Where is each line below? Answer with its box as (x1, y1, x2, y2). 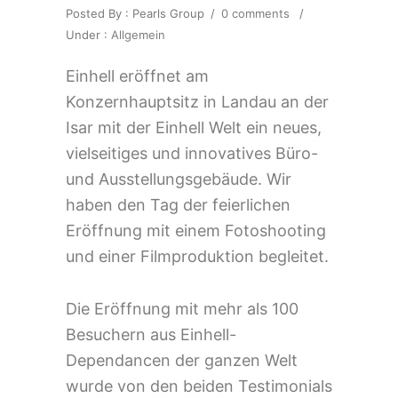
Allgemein (111, 28, 165, 42)
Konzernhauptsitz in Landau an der (66, 92, 329, 111)
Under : (66, 28, 111, 42)
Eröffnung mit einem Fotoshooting (66, 221, 326, 240)
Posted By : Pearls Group (66, 6, 204, 20)
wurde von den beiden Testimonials (66, 377, 332, 395)
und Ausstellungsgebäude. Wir (66, 170, 291, 188)
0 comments (221, 6, 290, 20)
